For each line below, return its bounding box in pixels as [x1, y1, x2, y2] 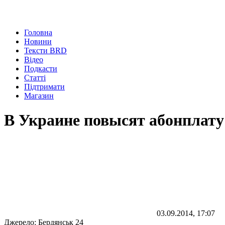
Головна [24, 28, 52, 37]
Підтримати [24, 82, 65, 91]
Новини [24, 37, 52, 46]
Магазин [24, 91, 54, 100]
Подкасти [24, 64, 57, 73]
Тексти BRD [24, 46, 67, 55]
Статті [24, 73, 46, 82]
